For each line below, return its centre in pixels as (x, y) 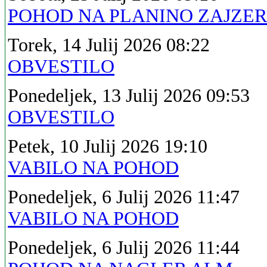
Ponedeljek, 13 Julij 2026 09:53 (129, 95)
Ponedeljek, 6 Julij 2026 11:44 (124, 247)
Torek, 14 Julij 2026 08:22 (109, 45)
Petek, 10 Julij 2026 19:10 (108, 146)
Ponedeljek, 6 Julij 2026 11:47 (124, 197)
